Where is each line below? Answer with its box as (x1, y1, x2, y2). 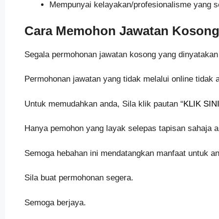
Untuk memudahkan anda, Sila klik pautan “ (24, 99, 183, 109)
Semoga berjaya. (24, 197, 86, 207)
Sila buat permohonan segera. (24, 173, 133, 183)
